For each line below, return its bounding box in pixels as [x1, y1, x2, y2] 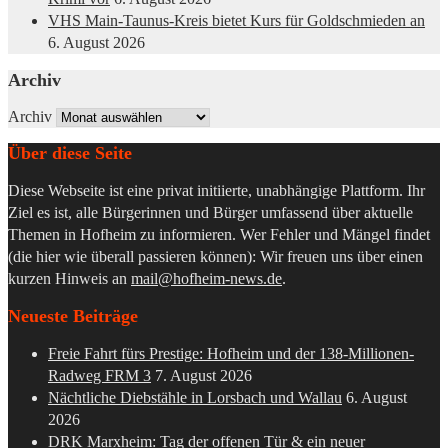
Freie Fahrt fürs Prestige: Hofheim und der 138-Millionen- [48, 344, 414, 362]
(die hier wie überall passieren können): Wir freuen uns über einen [8, 247, 423, 265]
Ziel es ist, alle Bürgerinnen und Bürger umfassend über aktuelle [8, 203, 413, 221]
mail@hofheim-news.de [131, 269, 282, 287]
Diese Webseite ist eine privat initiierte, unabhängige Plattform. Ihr [8, 181, 425, 199]
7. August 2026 [155, 366, 252, 384]
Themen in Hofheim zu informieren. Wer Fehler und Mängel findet [8, 225, 430, 243]
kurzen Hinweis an [8, 269, 131, 287]
